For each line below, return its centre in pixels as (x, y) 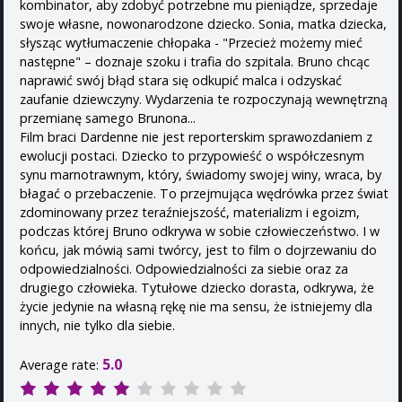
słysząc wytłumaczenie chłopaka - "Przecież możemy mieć (191, 42)
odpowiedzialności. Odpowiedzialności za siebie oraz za (184, 268)
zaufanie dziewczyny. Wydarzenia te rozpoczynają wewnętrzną (204, 99)
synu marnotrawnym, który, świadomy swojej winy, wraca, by (201, 174)
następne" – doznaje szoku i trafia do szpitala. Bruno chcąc (195, 61)
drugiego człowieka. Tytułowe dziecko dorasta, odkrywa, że (197, 287)
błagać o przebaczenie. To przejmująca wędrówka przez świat (204, 193)
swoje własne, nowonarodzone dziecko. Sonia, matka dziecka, (203, 23)
